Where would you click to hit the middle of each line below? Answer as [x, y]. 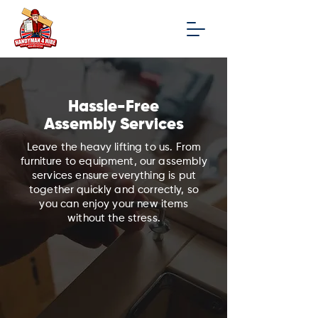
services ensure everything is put [114, 176]
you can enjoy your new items [114, 204]
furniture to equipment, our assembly [114, 161]
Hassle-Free [114, 107]
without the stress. [114, 218]
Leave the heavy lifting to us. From [114, 147]
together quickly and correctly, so [114, 190]
